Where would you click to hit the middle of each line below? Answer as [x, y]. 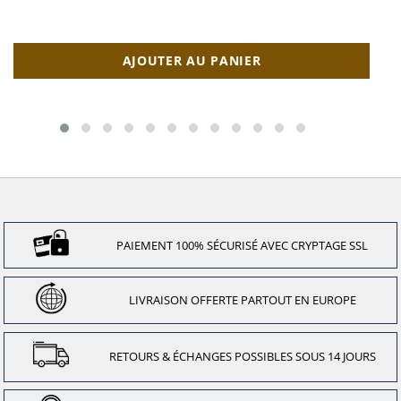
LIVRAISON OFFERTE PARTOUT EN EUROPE [242, 299]
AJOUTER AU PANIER [192, 61]
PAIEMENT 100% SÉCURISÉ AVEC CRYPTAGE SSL [243, 245]
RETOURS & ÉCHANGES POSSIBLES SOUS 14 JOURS [242, 357]
